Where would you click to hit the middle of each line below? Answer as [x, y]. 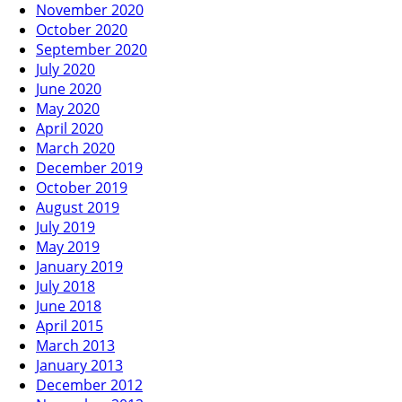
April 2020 [70, 128]
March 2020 [75, 148]
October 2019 [82, 187]
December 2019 [89, 167]
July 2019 [66, 227]
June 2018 [69, 306]
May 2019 [68, 246]
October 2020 [82, 29]
